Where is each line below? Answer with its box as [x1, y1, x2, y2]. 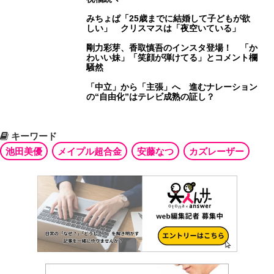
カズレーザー [189, 146, 244, 157]
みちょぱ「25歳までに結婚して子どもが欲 [86, 13, 251, 23]
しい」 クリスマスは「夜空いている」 [86, 23, 241, 33]
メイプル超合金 [57, 146, 122, 157]
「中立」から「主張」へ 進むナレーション [86, 81, 258, 92]
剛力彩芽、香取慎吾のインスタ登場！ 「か [86, 42, 258, 53]
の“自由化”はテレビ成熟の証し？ [86, 91, 215, 102]
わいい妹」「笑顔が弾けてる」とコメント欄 [86, 52, 258, 62]
